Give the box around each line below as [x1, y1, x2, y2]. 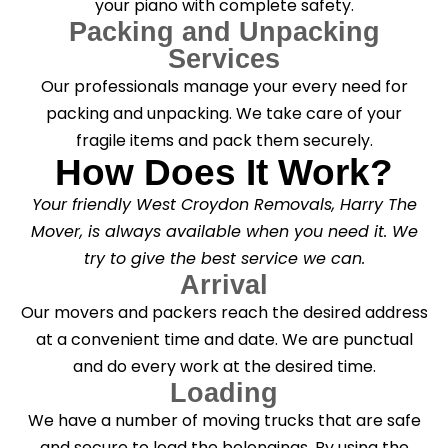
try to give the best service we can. [83, 246, 365, 270]
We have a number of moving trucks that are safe [27, 408, 421, 432]
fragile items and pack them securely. [75, 128, 373, 152]
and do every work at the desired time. [72, 354, 376, 378]
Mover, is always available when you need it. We [30, 219, 418, 243]
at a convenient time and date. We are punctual [35, 327, 413, 351]
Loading [170, 377, 278, 408]
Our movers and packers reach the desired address [20, 300, 428, 324]
